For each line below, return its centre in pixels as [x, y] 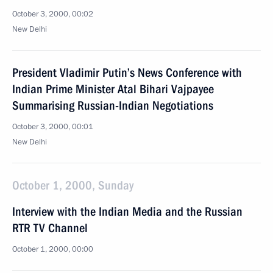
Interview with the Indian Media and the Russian [127, 211]
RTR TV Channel [50, 228]
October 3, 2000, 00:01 [53, 127]
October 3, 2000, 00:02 [53, 14]
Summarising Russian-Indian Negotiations [113, 105]
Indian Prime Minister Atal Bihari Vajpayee [113, 89]
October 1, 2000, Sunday [73, 185]
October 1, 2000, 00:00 [53, 249]
